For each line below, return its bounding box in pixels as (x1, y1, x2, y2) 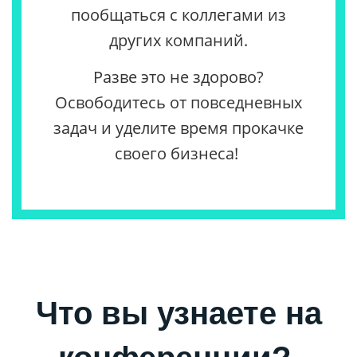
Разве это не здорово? (93, 66, 264, 88)
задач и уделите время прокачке (53, 117, 304, 139)
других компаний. (109, 29, 248, 52)
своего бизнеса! (115, 143, 242, 165)
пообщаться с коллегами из (71, 4, 286, 26)
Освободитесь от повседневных (55, 92, 302, 114)
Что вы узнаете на (35, 296, 322, 331)
